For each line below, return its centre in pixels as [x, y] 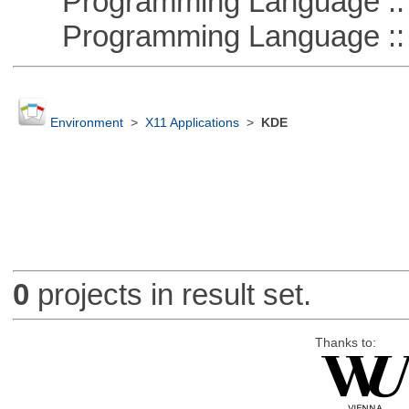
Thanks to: [345, 342]
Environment [86, 123]
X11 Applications [192, 123]
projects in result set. [170, 295]
